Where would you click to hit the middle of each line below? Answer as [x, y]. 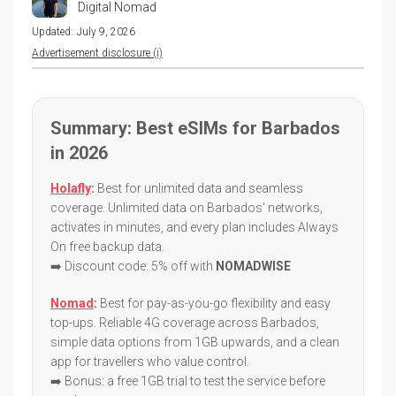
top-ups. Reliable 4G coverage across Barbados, [185, 322]
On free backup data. [107, 246]
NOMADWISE [253, 266]
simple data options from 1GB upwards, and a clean [195, 342]
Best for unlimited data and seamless [199, 188]
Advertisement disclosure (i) [97, 53]
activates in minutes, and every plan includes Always [194, 227]
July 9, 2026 [106, 31]
